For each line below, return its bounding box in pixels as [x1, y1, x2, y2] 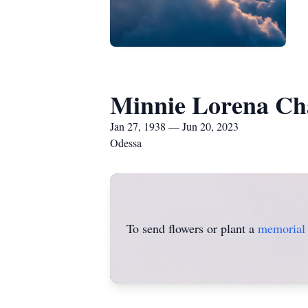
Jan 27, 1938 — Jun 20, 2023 [110, 119, 239, 133]
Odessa [110, 135, 142, 150]
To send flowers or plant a [126, 220, 258, 236]
